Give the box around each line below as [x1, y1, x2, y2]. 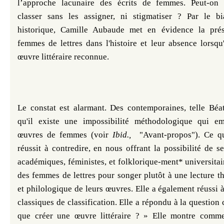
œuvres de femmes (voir [17, 130, 113, 139]
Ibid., [112, 130, 139, 139]
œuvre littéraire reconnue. [17, 52, 109, 61]
